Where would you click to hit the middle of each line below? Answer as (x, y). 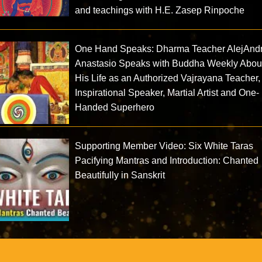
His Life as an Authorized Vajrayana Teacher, (168, 78)
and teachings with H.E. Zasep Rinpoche (160, 11)
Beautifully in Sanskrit (120, 175)
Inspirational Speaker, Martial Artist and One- (167, 93)
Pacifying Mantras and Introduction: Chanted (167, 161)
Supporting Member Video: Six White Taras (164, 146)
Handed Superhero (115, 108)
